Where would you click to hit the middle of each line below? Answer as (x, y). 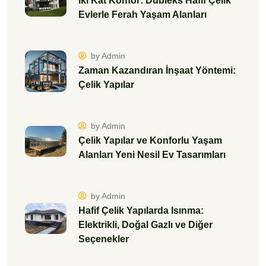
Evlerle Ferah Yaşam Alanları (142, 14)
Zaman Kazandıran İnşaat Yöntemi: (157, 70)
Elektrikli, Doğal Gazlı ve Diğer (145, 224)
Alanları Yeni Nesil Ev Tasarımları (152, 154)
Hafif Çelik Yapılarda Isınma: (141, 210)
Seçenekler (104, 239)
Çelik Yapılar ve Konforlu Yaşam (150, 140)
